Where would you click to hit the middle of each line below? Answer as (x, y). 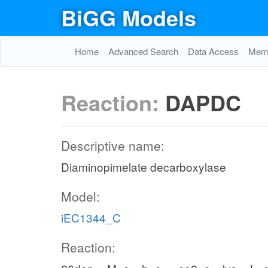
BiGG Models (129, 17)
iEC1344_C (91, 217)
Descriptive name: (113, 145)
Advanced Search (143, 51)
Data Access (213, 51)
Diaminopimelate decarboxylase (144, 167)
